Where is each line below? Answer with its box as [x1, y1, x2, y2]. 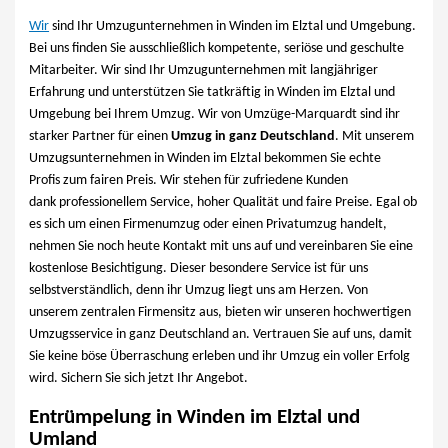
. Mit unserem [335, 130, 415, 144]
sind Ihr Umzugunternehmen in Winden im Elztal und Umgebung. [49, 20, 417, 34]
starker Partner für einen [29, 130, 172, 144]
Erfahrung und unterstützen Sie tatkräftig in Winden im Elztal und [29, 86, 396, 100]
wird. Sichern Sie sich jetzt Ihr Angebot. [29, 372, 249, 386]
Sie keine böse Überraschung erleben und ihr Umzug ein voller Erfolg [29, 350, 411, 364]
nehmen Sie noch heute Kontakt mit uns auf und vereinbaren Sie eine [29, 240, 414, 254]
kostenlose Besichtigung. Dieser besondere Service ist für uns [29, 262, 369, 276]
